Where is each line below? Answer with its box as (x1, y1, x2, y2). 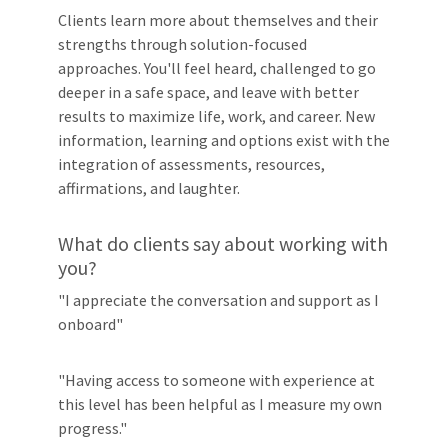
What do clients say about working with (58, 231, 388, 256)
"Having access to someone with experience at (58, 370, 375, 390)
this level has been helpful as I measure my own (58, 394, 382, 414)
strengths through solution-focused (58, 34, 307, 54)
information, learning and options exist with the (58, 130, 390, 150)
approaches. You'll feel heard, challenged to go (58, 58, 376, 78)
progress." (58, 418, 127, 438)
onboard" (58, 314, 123, 334)
